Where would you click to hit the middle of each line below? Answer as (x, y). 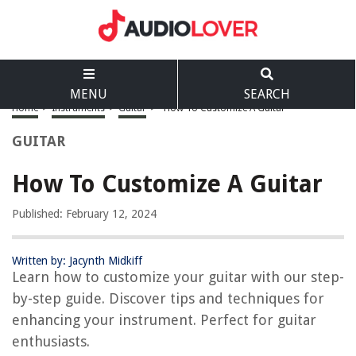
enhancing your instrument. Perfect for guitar (164, 320)
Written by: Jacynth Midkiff (77, 261)
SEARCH (267, 94)
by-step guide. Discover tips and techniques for (168, 298)
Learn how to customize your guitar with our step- (178, 277)
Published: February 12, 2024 (84, 214)
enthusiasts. (51, 341)
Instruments (78, 108)
